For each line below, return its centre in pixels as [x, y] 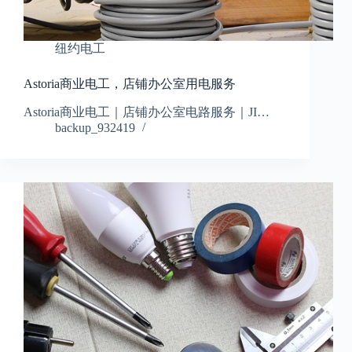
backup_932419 [95, 128]
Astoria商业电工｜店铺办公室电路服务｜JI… [147, 112]
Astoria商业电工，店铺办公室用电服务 [130, 84]
